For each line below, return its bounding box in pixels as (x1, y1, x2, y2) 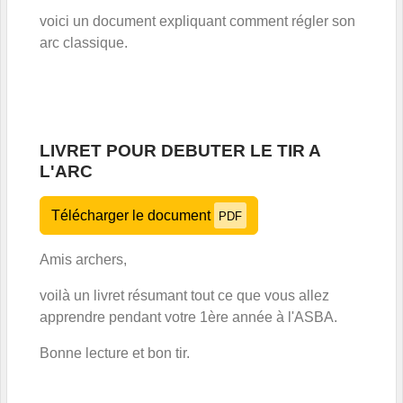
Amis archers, (40, 251, 127, 267)
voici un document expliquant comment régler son (40, 13, 355, 29)
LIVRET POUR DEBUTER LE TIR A (40, 140, 320, 160)
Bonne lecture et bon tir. (40, 345, 190, 361)
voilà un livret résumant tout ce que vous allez (40, 287, 329, 303)
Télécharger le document (51, 207, 214, 223)
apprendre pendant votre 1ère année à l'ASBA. (40, 309, 337, 325)
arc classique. (40, 34, 128, 50)
